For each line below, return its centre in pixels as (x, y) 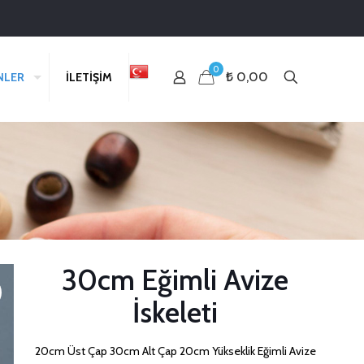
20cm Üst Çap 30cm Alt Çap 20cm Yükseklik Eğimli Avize (175, 351)
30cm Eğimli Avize (175, 280)
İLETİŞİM (89, 77)
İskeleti (175, 312)
